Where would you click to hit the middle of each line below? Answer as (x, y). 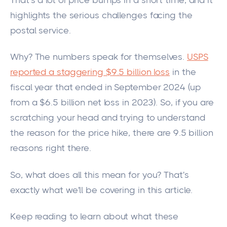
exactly (25, 190)
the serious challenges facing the (121, 15)
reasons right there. (52, 148)
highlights (30, 15)
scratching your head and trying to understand (108, 118)
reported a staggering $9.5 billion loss (90, 72)
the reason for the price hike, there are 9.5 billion (112, 133)
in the (183, 72)
